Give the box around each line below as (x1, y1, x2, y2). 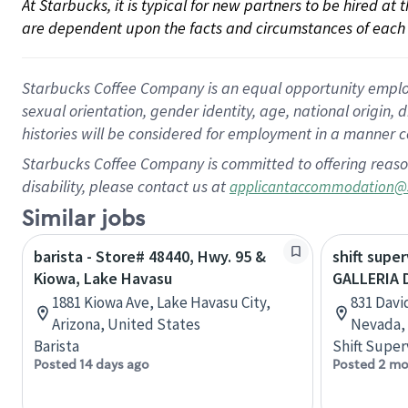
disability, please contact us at (22, 176, 229, 197)
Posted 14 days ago (34, 356, 149, 372)
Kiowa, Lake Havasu (34, 268, 172, 289)
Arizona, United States (52, 314, 200, 334)
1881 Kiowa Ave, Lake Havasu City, (52, 292, 270, 312)
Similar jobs (22, 205, 145, 233)
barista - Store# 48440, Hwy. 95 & (34, 246, 266, 267)
